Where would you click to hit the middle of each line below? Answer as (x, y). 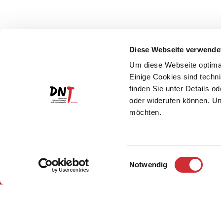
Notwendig (148, 165)
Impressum (162, 168)
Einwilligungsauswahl (164, 158)
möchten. (146, 112)
